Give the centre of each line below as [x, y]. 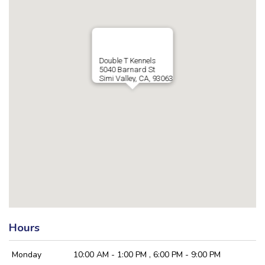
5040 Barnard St [127, 70]
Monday [27, 255]
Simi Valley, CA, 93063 [136, 78]
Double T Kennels [127, 61]
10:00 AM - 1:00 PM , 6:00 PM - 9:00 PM [147, 255]
